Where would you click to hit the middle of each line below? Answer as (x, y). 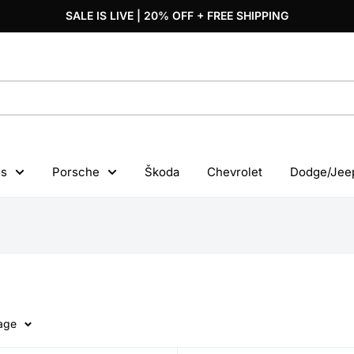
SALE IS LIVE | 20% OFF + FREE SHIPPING (177, 15)
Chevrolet (235, 171)
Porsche (76, 171)
